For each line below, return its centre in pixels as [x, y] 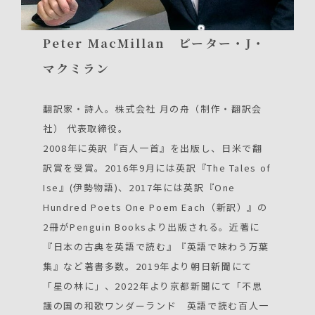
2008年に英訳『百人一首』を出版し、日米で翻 [153, 148]
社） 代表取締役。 [86, 129]
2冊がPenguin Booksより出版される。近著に [152, 227]
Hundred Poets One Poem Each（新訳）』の [155, 207]
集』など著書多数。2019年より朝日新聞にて [148, 266]
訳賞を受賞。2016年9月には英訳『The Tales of [157, 168]
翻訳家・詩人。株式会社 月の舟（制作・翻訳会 [153, 109]
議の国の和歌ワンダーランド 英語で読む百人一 [156, 306]
